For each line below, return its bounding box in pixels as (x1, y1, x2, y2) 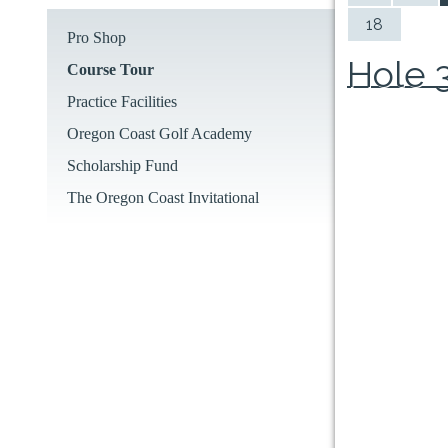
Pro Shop (66, 28, 126, 46)
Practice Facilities (66, 92, 177, 110)
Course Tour (66, 60, 154, 78)
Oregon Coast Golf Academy (66, 124, 252, 142)
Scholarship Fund (66, 156, 178, 174)
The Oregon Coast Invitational (66, 188, 259, 206)
